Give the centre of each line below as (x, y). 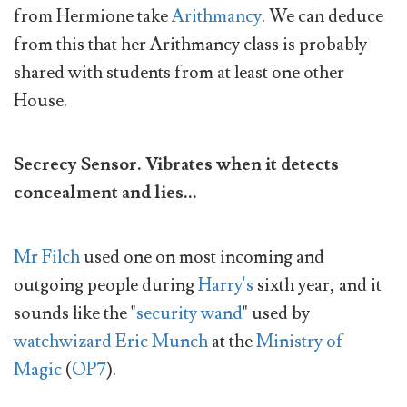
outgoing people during (106, 285)
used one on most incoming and (202, 257)
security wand (189, 313)
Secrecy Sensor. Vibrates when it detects (176, 165)
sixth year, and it (318, 285)
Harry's (226, 285)
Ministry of (300, 341)
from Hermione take (93, 17)
